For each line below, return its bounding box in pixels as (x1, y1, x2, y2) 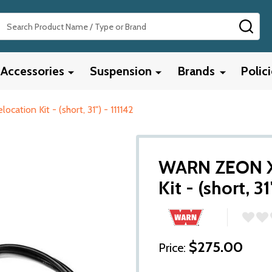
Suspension (90, 64, 152, 78)
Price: (158, 240, 186, 255)
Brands (177, 64, 215, 78)
